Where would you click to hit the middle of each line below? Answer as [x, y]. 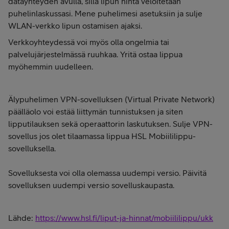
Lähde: [22, 218]
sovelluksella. [32, 148]
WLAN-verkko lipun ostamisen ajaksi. [75, 26]
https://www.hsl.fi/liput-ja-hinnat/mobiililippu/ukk [124, 218]
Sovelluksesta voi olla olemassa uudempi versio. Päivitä [107, 173]
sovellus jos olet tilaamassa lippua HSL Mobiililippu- [102, 136]
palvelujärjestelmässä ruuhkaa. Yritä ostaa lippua [95, 54]
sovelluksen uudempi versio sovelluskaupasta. [91, 185]
